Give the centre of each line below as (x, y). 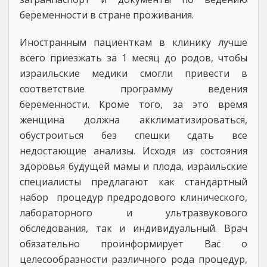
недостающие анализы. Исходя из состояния (133, 151)
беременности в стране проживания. (107, 15)
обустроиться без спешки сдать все (133, 135)
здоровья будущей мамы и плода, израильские (133, 166)
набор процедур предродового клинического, (133, 197)
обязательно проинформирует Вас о (133, 244)
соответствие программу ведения (133, 89)
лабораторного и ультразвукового (133, 213)
